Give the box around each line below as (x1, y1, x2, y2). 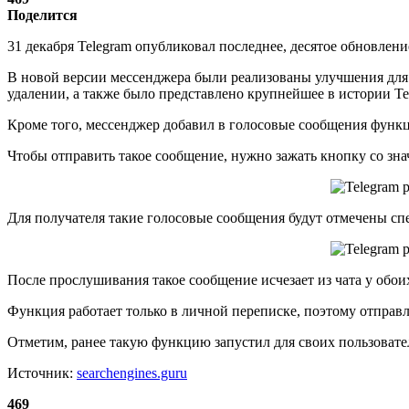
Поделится (7, 6, 78, 23)
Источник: (7, 364, 77, 381)
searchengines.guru (77, 364, 187, 381)
